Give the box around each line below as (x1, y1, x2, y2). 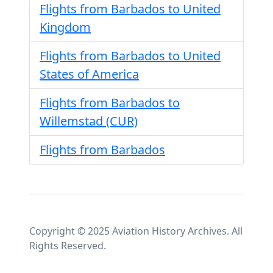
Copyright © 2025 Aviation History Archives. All (29, 224, 243, 238)
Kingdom (40, 19, 91, 35)
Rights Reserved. (29, 239, 106, 252)
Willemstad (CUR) (40, 113, 138, 129)
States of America (40, 66, 139, 82)
